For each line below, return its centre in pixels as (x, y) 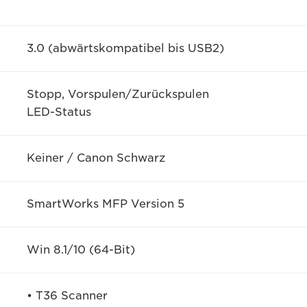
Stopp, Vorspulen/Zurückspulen (118, 94)
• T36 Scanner (67, 296)
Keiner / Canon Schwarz (96, 158)
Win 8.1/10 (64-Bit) (81, 250)
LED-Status (59, 112)
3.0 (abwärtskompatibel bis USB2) (125, 48)
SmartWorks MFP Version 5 (105, 204)
